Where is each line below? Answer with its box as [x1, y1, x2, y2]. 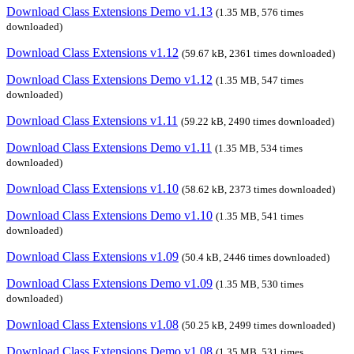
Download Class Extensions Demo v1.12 [6, 72, 213, 86]
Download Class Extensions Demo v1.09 [6, 276, 213, 290]
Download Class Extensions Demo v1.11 [6, 140, 212, 154]
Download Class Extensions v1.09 [6, 249, 179, 263]
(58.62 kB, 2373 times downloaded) [182, 183, 335, 195]
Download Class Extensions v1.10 [6, 181, 179, 195]
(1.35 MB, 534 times [215, 141, 303, 154]
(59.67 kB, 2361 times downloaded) [182, 47, 335, 59]
